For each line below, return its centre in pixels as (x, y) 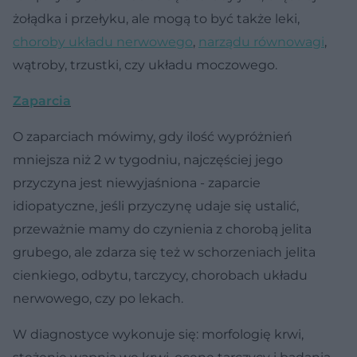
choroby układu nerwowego (103, 41)
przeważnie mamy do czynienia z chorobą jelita (162, 229)
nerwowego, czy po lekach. (98, 298)
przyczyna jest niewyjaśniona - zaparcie (137, 182)
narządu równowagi (261, 41)
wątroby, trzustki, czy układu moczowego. (145, 65)
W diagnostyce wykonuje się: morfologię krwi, (158, 334)
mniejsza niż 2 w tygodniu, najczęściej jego (148, 159)
